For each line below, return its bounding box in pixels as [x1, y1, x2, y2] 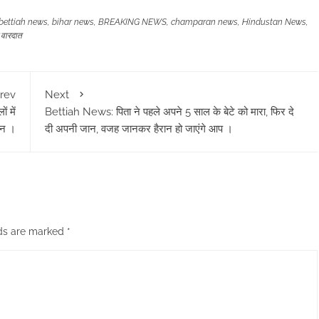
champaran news [171, 16, 238, 27]
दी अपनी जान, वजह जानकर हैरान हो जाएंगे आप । [44, 122, 233, 135]
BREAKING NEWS [98, 16, 167, 27]
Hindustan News [242, 16, 306, 27]
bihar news [52, 16, 94, 27]
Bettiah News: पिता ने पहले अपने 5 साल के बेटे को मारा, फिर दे [44, 105, 294, 118]
